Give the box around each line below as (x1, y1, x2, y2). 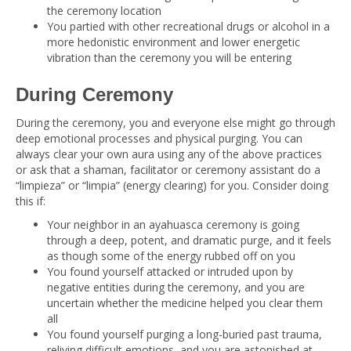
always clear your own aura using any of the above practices (16, 147, 322, 161)
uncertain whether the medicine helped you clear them (47, 295, 323, 310)
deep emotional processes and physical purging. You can (16, 131, 302, 146)
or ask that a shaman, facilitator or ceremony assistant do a (16, 162, 320, 177)
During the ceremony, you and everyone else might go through (16, 115, 335, 130)
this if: (16, 194, 45, 208)
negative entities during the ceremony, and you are (47, 280, 305, 295)
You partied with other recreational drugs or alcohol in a (47, 19, 330, 34)
